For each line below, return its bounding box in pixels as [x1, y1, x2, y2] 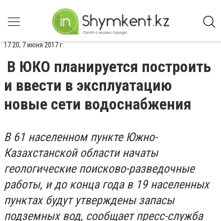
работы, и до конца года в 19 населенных [4, 178, 209, 191]
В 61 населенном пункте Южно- [4, 130, 157, 144]
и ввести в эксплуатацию [4, 76, 172, 95]
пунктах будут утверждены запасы [4, 193, 174, 207]
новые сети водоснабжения [4, 95, 191, 113]
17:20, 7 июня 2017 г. [4, 40, 64, 49]
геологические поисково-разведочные [4, 162, 194, 176]
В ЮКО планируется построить [7, 57, 211, 76]
